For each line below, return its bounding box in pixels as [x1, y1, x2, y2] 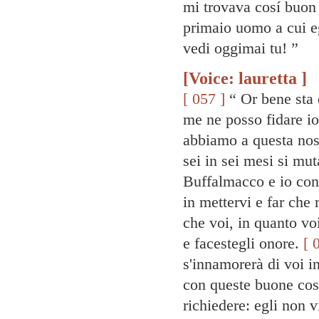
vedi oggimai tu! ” [183, 39, 298, 57]
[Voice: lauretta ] [183, 68, 307, 88]
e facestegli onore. [183, 234, 303, 252]
